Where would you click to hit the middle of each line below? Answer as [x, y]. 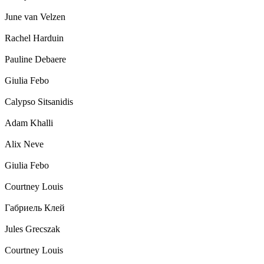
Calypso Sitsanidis [39, 102]
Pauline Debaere [35, 60]
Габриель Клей [35, 208]
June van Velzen [35, 17]
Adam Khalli [29, 123]
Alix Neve [24, 144]
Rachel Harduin [34, 38]
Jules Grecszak [32, 229]
